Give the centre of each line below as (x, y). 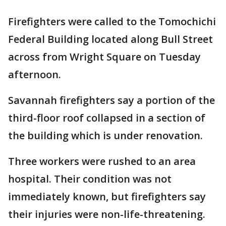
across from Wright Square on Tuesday (104, 57)
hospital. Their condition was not (90, 179)
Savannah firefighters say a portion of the (111, 100)
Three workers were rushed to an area (102, 161)
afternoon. (35, 75)
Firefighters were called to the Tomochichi (112, 22)
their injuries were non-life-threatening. (107, 214)
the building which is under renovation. (105, 136)
